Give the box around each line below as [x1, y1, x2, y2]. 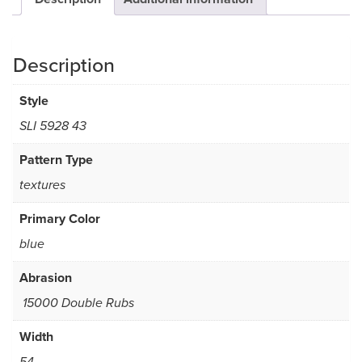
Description [13, 50, 115, 80]
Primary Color [19, 209, 100, 229]
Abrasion [19, 268, 72, 288]
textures [19, 178, 65, 194]
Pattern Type [19, 150, 93, 170]
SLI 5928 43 [19, 119, 86, 135]
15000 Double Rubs [19, 296, 134, 312]
